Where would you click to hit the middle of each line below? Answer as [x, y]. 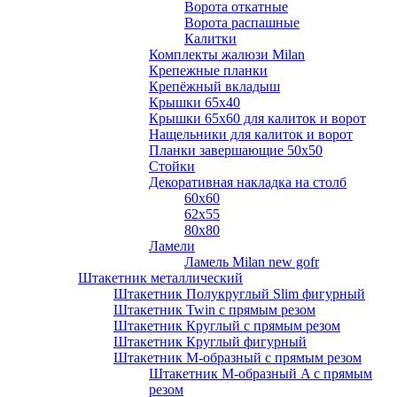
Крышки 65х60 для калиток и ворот [257, 118]
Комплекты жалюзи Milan [227, 54]
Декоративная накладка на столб [248, 182]
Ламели [172, 246]
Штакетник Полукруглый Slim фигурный [239, 294]
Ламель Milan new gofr [252, 262]
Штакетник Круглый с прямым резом [227, 326]
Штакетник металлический [160, 278]
